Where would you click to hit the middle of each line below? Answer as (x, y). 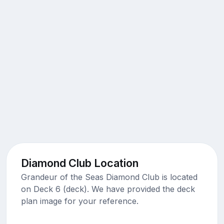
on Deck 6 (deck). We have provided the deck (108, 189)
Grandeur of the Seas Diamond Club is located (109, 177)
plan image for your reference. (79, 201)
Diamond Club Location (79, 163)
